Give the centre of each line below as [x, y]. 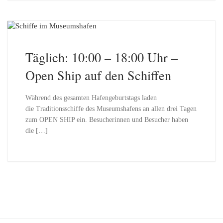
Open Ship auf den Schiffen [98, 75]
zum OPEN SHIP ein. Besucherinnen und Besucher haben [107, 120]
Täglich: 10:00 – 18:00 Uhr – [101, 57]
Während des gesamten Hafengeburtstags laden [91, 98]
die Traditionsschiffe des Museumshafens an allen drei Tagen [111, 109]
